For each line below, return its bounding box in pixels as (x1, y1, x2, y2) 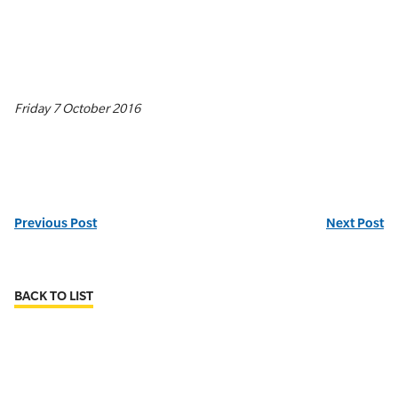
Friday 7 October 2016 (14, 101, 140, 115)
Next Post (326, 215, 384, 230)
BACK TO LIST (14, 288, 93, 303)
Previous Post (14, 215, 97, 230)
